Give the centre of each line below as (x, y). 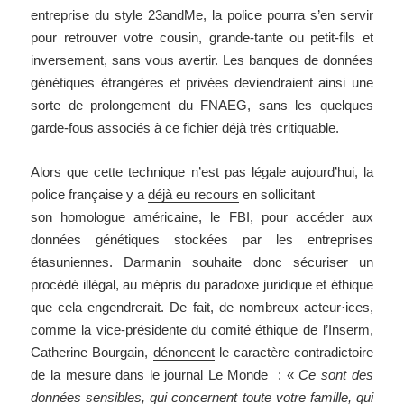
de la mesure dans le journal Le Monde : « (165, 375)
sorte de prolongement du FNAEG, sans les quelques (202, 106)
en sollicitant (277, 195)
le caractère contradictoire (294, 353)
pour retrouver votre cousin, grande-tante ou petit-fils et (202, 38)
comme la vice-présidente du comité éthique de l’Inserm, (202, 330)
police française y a (90, 195)
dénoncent (184, 353)
